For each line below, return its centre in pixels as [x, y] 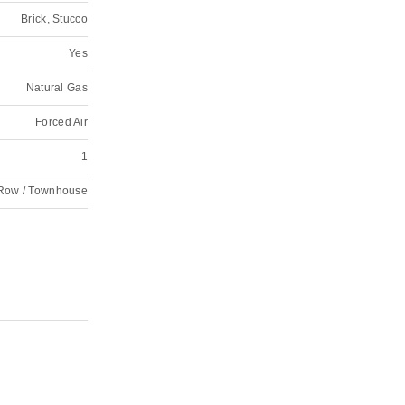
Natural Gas [57, 88]
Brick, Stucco [54, 19]
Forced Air [61, 122]
